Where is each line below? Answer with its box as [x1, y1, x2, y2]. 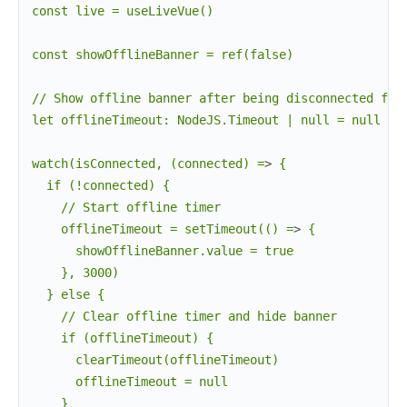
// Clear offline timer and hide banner [32, 308, 337, 323]
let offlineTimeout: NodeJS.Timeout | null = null [32, 112, 381, 127]
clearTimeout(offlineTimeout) [32, 352, 279, 367]
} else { [32, 286, 104, 302]
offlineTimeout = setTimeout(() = [32, 221, 293, 236]
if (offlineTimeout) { [32, 330, 213, 345]
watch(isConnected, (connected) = [32, 155, 264, 171]
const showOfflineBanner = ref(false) [32, 46, 293, 62]
